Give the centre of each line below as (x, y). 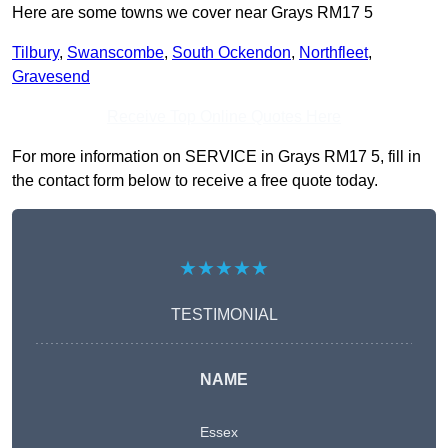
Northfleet (333, 53)
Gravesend (51, 77)
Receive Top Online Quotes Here (224, 117)
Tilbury (35, 53)
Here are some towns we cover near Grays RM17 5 (192, 13)
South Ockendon (231, 53)
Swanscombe (115, 53)
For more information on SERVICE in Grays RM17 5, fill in (216, 157)
